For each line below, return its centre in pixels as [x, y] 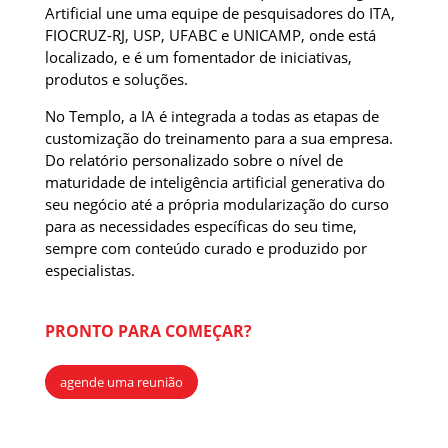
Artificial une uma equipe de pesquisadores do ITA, [219, 12]
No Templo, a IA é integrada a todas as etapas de [211, 115]
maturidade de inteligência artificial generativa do [214, 181]
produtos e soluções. [116, 78]
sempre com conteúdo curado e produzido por [205, 247]
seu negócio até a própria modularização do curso [216, 203]
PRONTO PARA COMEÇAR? [148, 330]
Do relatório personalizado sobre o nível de [193, 159]
